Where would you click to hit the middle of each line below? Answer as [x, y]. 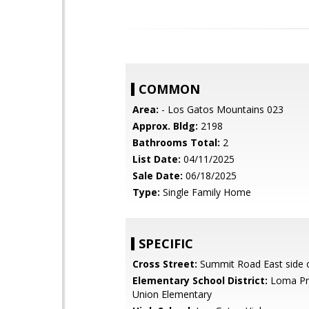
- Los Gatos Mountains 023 [221, 109]
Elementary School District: [200, 280]
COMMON [169, 89]
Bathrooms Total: [176, 142]
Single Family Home [206, 192]
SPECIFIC [166, 243]
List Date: [157, 159]
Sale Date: [158, 176]
